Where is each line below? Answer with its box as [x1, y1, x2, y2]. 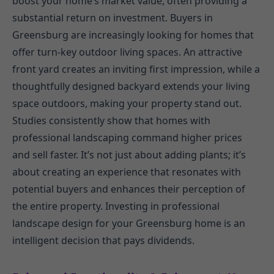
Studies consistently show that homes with [12, 113, 210, 127]
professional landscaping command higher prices [12, 130, 242, 144]
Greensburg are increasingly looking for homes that [12, 28, 254, 42]
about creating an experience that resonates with [12, 165, 241, 179]
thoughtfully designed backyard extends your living [12, 79, 250, 93]
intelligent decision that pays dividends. [12, 233, 194, 247]
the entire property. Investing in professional [12, 199, 220, 213]
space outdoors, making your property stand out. [12, 96, 242, 110]
